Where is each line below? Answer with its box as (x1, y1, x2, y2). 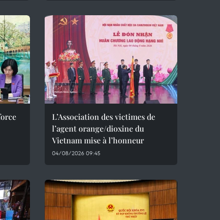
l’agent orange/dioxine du (52, 123, 144, 134)
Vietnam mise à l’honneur (52, 135, 144, 145)
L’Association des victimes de (52, 111, 155, 122)
